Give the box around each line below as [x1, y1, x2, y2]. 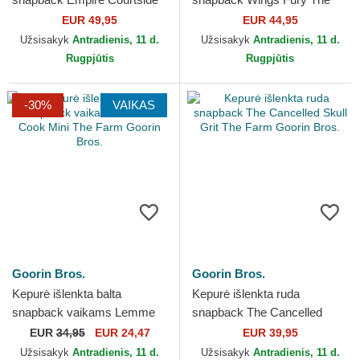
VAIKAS [112, 98, 155, 112]
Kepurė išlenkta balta [12, 287, 121, 301]
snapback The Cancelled [192, 305, 322, 320]
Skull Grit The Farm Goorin [192, 324, 333, 338]
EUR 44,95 [242, 14, 298, 27]
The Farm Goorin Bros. [12, 11, 133, 26]
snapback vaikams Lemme [12, 305, 155, 320]
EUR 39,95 [242, 326, 298, 340]
